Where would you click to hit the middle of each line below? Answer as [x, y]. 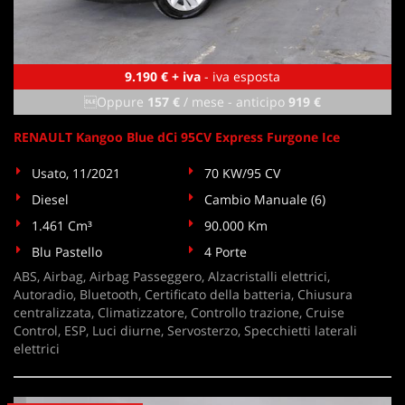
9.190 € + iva [163, 76]
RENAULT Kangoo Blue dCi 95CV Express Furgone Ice [177, 137]
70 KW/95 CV [243, 173]
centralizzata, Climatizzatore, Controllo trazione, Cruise [179, 312]
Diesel [50, 199]
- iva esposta [240, 76]
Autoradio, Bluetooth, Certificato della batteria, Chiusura [183, 294]
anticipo [262, 102]
